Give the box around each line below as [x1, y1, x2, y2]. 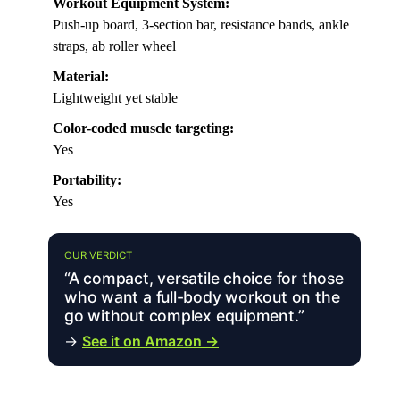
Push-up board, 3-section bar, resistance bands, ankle [53, 17, 349, 33]
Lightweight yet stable [53, 90, 178, 106]
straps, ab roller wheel [53, 38, 176, 54]
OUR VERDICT [64, 249, 132, 262]
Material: [53, 69, 109, 85]
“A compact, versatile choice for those [64, 269, 344, 288]
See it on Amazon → [82, 332, 219, 351]
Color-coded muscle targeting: [53, 121, 234, 137]
